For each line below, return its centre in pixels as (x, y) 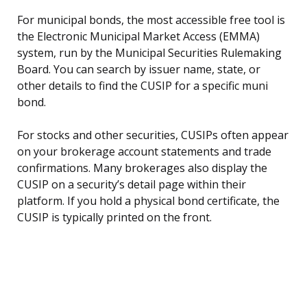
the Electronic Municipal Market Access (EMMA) (138, 37)
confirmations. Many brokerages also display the (142, 168)
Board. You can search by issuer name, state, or (139, 70)
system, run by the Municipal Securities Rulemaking (149, 53)
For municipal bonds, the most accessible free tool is (151, 20)
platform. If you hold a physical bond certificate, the (148, 201)
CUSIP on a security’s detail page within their (132, 185)
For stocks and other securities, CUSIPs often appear (153, 135)
